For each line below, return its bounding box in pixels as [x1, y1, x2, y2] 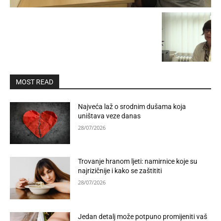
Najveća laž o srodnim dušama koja [78, 102, 186, 110]
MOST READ [16, 77, 53, 86]
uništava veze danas [78, 111, 141, 120]
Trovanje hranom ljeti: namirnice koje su [78, 157, 198, 166]
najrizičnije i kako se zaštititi [78, 167, 162, 175]
